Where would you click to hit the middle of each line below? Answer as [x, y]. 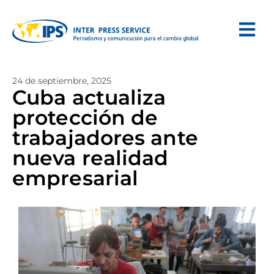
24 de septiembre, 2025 [62, 81]
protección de [85, 117]
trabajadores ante [105, 138]
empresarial [76, 178]
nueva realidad [91, 158]
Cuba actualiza [89, 97]
